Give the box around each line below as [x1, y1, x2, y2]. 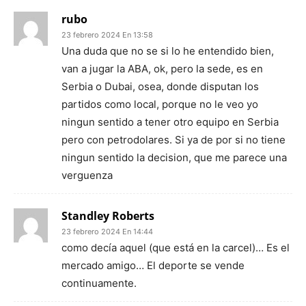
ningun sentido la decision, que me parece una [61, 151, 287, 164]
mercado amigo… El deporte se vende [61, 259, 245, 272]
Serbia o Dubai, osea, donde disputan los [61, 80, 259, 93]
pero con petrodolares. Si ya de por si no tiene [61, 133, 286, 146]
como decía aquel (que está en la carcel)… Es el [61, 241, 290, 254]
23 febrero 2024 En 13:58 [61, 30, 153, 40]
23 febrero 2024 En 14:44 [61, 227, 153, 236]
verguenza [61, 169, 113, 182]
